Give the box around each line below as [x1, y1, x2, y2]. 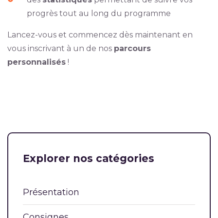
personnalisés [7, 57, 66, 67]
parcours [113, 44, 151, 54]
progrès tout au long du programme [26, 9, 171, 18]
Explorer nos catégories [23, 152, 154, 165]
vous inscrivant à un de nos [7, 44, 114, 54]
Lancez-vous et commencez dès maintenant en [7, 30, 193, 40]
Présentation [23, 187, 79, 198]
